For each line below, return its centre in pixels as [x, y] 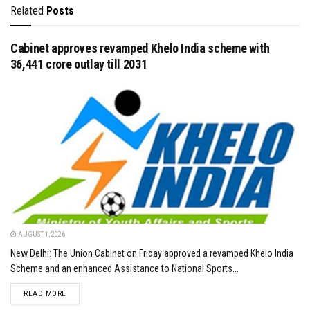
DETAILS [80, 293]
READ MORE [45, 293]
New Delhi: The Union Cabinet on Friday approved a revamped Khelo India [152, 253]
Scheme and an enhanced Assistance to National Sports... [125, 268]
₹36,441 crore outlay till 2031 [79, 64]
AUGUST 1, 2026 [41, 234]
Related [27, 10]
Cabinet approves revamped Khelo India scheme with [140, 48]
